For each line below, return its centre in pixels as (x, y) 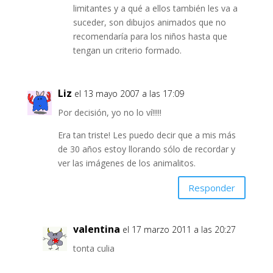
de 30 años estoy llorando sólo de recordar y (146, 149)
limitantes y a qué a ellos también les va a (155, 9)
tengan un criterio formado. (127, 51)
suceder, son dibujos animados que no (149, 23)
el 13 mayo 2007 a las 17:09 (129, 94)
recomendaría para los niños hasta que (150, 37)
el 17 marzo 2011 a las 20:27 (179, 230)
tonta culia (94, 249)
